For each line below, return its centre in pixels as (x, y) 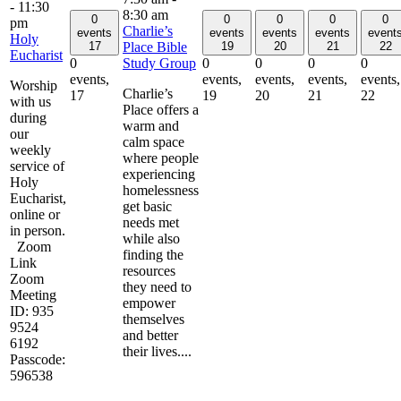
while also (151, 238)
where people (161, 158)
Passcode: (38, 359)
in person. (38, 230)
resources (149, 270)
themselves (154, 319)
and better (150, 335)
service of (37, 166)
